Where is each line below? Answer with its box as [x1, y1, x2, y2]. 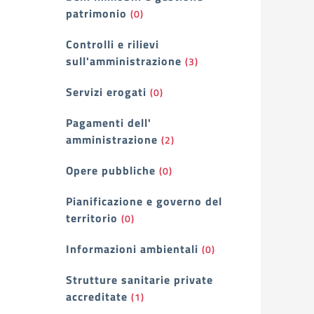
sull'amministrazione [66, 53, 182, 69]
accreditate [66, 288, 128, 305]
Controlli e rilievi [66, 36, 159, 53]
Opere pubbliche [66, 162, 156, 179]
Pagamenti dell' [66, 114, 151, 131]
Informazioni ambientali [66, 240, 198, 257]
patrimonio [66, 5, 127, 22]
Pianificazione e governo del [66, 193, 222, 210]
